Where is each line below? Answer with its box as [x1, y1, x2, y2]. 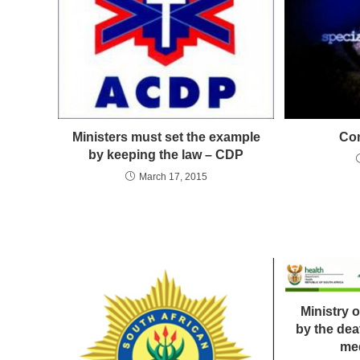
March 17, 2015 [138, 170, 207, 182]
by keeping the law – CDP [88, 147, 244, 162]
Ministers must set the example [72, 129, 260, 144]
